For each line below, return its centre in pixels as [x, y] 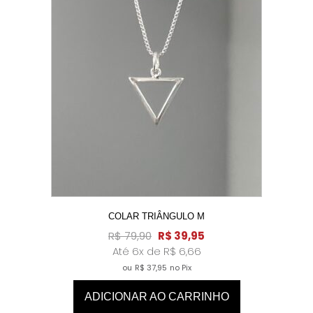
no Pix [180, 267]
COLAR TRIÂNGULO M [156, 216]
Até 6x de [138, 251]
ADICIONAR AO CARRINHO [156, 296]
